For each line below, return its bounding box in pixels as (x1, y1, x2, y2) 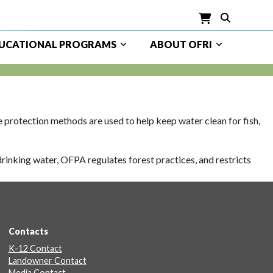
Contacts (8, 225, 48, 236)
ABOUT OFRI (150, 38, 212, 50)
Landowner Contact (8, 255, 87, 266)
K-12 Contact (8, 243, 62, 253)
